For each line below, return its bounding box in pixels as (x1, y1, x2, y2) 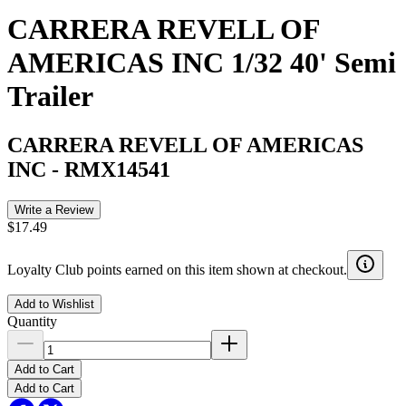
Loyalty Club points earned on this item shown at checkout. (7, 261, 347, 277)
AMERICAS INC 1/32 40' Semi (7, 46, 396, 80)
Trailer (7, 80, 93, 113)
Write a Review (14, 202, 93, 217)
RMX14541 (64, 157, 170, 181)
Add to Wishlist (14, 296, 94, 311)
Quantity (7, 313, 57, 329)
